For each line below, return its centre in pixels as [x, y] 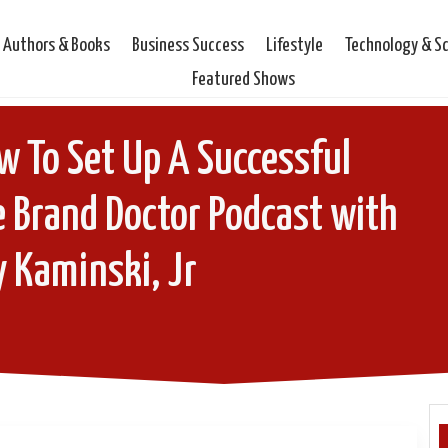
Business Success [188, 45]
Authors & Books [57, 45]
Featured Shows [244, 79]
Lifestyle [295, 45]
